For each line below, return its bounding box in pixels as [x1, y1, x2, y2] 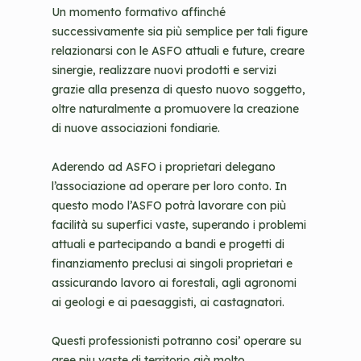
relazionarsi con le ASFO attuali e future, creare [52, 44, 305, 58]
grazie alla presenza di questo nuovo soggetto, [52, 82, 305, 97]
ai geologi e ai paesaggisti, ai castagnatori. [52, 295, 284, 309]
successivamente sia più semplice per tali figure [52, 24, 308, 39]
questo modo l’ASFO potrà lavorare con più [52, 198, 286, 213]
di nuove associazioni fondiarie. [52, 121, 220, 135]
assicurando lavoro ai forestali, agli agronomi [52, 276, 297, 290]
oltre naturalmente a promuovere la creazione [52, 102, 299, 116]
